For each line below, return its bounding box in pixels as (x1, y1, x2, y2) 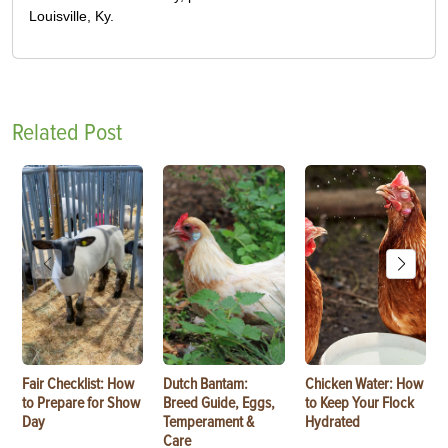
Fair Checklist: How (22, 374, 134, 395)
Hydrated (304, 412, 360, 433)
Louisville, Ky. (29, 8, 114, 25)
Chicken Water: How (304, 374, 423, 395)
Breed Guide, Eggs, (163, 393, 276, 414)
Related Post (12, 118, 122, 148)
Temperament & (163, 412, 255, 433)
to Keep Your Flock (304, 393, 414, 414)
